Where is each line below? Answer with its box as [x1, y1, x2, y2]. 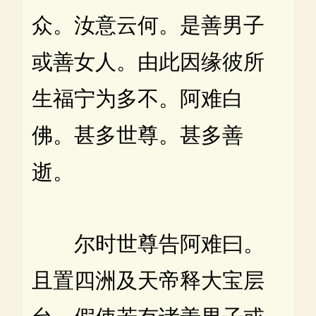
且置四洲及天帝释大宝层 [32, 269, 265, 293]
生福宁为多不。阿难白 [32, 87, 243, 111]
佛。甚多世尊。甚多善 [32, 123, 243, 147]
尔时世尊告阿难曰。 [32, 232, 265, 256]
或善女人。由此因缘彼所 [32, 50, 265, 74]
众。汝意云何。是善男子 [32, 13, 265, 37]
